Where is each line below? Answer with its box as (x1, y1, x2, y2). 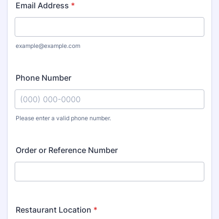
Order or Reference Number (16, 145, 118, 155)
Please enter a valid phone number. (16, 114, 111, 122)
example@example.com (16, 42, 80, 49)
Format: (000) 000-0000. (14, 121, 107, 131)
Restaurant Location (16, 205, 91, 215)
